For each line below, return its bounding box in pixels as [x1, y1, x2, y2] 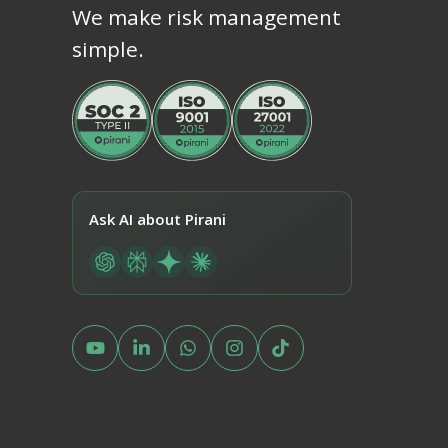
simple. [72, 34, 144, 63]
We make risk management [72, 2, 341, 31]
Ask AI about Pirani [89, 208, 226, 229]
